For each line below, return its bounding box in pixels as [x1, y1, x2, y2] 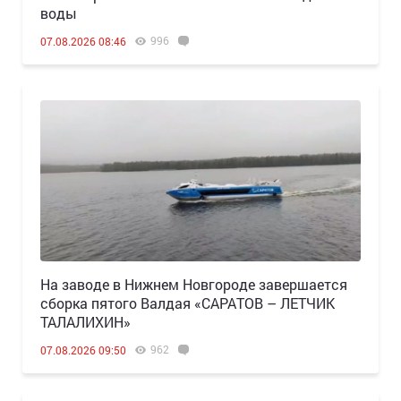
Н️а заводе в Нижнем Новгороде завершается [40, 275, 347, 294]
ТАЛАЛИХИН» [40, 312, 131, 332]
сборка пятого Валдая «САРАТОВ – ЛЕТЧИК [40, 294, 335, 313]
